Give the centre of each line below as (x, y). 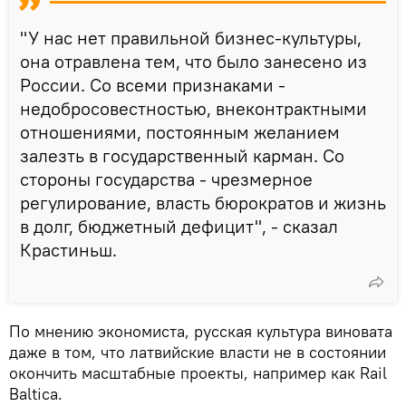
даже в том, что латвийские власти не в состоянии (198, 352)
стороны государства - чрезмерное (166, 179)
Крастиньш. (68, 249)
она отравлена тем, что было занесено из (193, 61)
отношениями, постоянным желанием (180, 131)
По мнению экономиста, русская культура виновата (201, 331)
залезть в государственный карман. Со (182, 155)
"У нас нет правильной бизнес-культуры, (191, 37)
